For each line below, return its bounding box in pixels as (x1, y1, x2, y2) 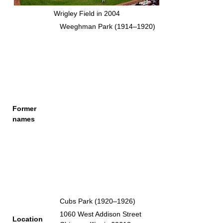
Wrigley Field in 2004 (53, 9, 120, 17)
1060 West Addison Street (60, 210, 141, 218)
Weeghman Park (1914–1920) (60, 22, 155, 30)
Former (12, 105, 36, 112)
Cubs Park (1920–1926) (60, 197, 135, 205)
